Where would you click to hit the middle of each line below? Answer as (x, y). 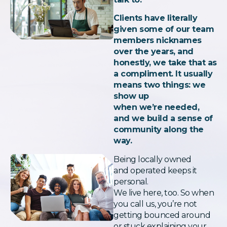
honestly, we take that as (165, 63)
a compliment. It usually (163, 74)
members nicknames (158, 41)
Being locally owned (153, 159)
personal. (131, 181)
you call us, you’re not (155, 204)
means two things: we (160, 85)
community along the (159, 130)
